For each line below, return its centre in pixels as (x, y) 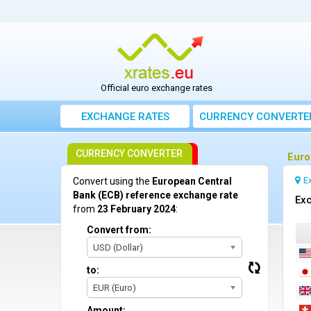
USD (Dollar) (118, 248)
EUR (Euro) (115, 288)
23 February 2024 (136, 209)
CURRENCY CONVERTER (129, 154)
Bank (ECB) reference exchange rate (155, 195)
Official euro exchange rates (157, 88)
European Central (192, 182)
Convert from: (119, 230)
